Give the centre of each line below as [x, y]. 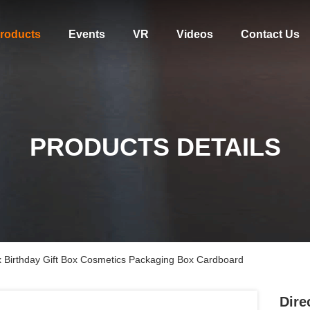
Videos [194, 34]
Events [86, 34]
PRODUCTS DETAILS [155, 147]
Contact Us [270, 34]
